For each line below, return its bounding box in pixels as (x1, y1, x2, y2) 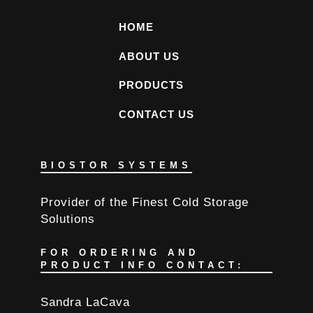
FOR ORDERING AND (40, 247, 199, 259)
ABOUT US (119, 50, 180, 62)
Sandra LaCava (40, 295, 130, 310)
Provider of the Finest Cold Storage (40, 194, 249, 209)
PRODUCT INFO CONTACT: (40, 260, 245, 271)
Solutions (40, 211, 95, 226)
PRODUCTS (119, 79, 184, 92)
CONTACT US (119, 108, 194, 120)
